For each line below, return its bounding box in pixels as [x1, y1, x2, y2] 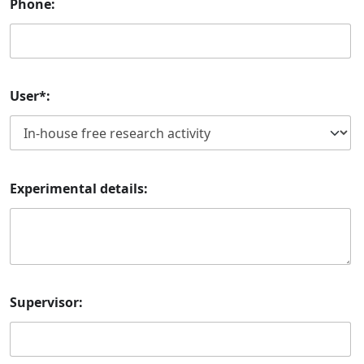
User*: [10, 87, 50, 106]
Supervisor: [10, 292, 83, 311]
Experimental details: [10, 179, 148, 197]
